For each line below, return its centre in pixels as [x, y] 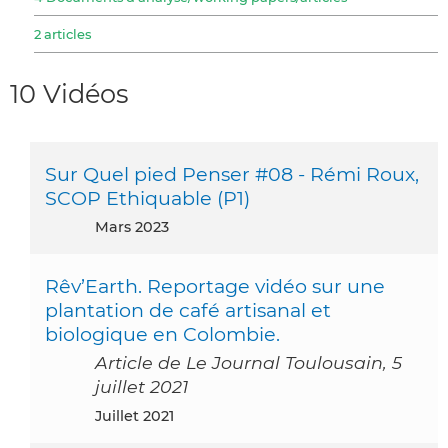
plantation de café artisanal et [188, 309]
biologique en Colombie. [162, 333]
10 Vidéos [69, 94]
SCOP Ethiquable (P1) [147, 197]
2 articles [62, 33]
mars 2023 [139, 226]
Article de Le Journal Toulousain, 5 [248, 362]
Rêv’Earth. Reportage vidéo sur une [215, 285]
